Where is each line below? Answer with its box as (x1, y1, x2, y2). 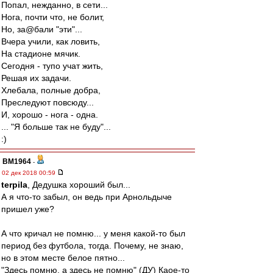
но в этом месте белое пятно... (1, 253, 125, 263)
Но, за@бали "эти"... (1, 24, 82, 34)
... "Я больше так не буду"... (1, 122, 111, 132)
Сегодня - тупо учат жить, (1, 61, 103, 71)
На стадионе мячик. (1, 49, 80, 58)
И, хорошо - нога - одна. (1, 110, 98, 119)
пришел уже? (1, 204, 54, 214)
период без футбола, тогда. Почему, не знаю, (1, 241, 183, 250)
